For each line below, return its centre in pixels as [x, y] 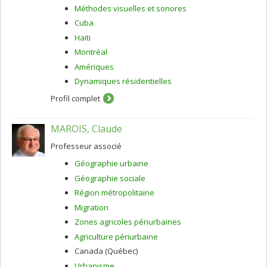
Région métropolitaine [114, 193]
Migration [91, 207]
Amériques [94, 66]
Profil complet [75, 98]
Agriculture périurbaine [116, 236]
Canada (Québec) [106, 251]
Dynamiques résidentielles [123, 81]
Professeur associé [86, 146]
